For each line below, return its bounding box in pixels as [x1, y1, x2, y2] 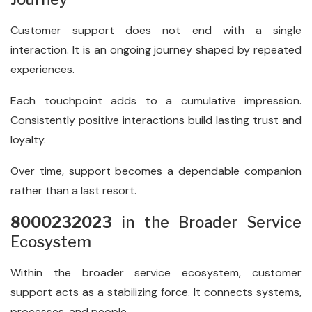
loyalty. [10, 132, 46, 147]
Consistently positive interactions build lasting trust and [10, 113, 302, 127]
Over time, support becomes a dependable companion [10, 164, 302, 178]
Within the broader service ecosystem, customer [10, 265, 302, 280]
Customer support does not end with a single [10, 23, 302, 38]
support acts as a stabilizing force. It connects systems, [10, 285, 302, 299]
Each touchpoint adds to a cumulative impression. [10, 93, 302, 108]
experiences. [10, 62, 75, 77]
